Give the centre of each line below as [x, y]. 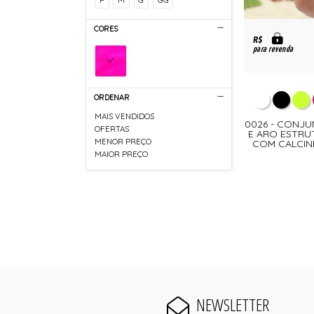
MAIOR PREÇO [122, 155]
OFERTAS [112, 129]
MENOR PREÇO [123, 142]
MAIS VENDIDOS [125, 117]
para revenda [273, 50]
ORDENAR [111, 98]
